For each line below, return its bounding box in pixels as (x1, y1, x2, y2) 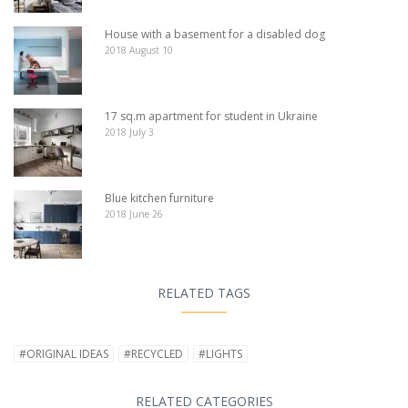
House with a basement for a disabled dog (105, 26, 325, 43)
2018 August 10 (105, 44, 173, 57)
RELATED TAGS (158, 284, 250, 302)
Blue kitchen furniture (105, 190, 214, 207)
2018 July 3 (105, 126, 154, 139)
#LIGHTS (199, 346, 242, 362)
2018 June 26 (105, 208, 163, 221)
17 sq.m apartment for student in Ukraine (105, 108, 318, 125)
